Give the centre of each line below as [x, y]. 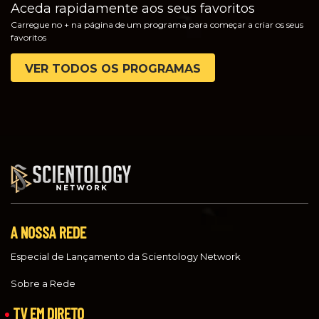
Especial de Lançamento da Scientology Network [126, 256]
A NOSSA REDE [48, 232]
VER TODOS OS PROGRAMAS [113, 69]
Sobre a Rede [43, 283]
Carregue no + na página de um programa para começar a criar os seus [157, 25]
